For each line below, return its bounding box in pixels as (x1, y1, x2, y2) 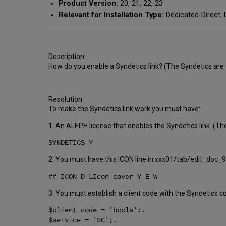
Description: (48, 52, 87, 61)
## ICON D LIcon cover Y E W (48, 172, 161, 181)
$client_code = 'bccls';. (48, 206, 149, 214)
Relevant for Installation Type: (59, 11, 166, 20)
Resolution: (48, 95, 85, 103)
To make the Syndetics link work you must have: (48, 104, 202, 113)
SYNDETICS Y (48, 138, 97, 147)
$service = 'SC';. (48, 216, 121, 224)
